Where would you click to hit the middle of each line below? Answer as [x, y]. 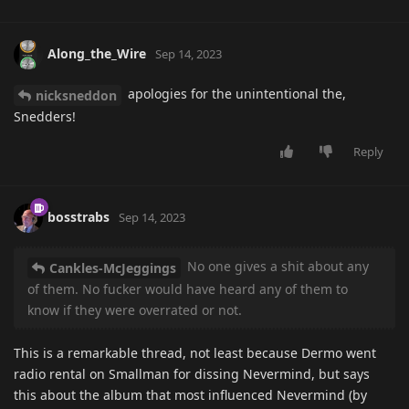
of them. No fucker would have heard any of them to [188, 288]
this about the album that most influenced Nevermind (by [190, 394]
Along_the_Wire [97, 53]
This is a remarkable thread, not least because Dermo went [195, 352]
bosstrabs [79, 216]
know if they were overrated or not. [135, 309]
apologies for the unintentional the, [235, 94]
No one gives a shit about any [276, 266]
